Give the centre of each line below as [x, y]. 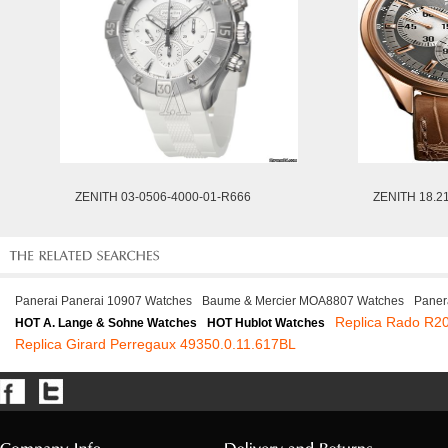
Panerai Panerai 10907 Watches [103, 301]
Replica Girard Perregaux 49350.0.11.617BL [155, 344]
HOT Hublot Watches [266, 323]
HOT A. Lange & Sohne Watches [106, 323]
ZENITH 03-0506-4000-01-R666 [163, 197]
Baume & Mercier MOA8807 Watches [303, 301]
